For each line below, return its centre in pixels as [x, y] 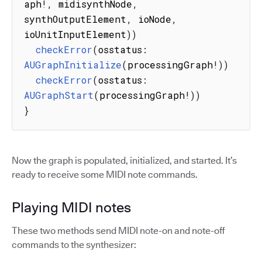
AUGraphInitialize [73, 65]
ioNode [152, 19]
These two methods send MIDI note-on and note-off [118, 231]
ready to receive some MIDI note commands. [105, 175]
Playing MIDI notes [71, 208]
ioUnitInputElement [75, 35]
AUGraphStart [59, 95]
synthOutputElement [75, 19]
